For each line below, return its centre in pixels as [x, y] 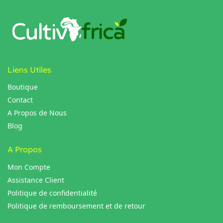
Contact [20, 100]
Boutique [23, 87]
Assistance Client [36, 180]
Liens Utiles [29, 69]
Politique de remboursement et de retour [76, 206]
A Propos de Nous [37, 113]
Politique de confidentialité [52, 193]
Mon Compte [29, 167]
